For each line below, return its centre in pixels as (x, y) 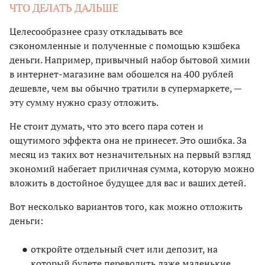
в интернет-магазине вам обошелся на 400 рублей (122, 74)
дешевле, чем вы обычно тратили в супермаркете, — (125, 88)
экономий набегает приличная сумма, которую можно (132, 168)
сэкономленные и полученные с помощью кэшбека (125, 45)
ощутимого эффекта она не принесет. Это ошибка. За (128, 140)
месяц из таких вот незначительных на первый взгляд (130, 154)
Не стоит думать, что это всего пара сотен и (106, 126)
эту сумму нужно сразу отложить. (84, 102)
